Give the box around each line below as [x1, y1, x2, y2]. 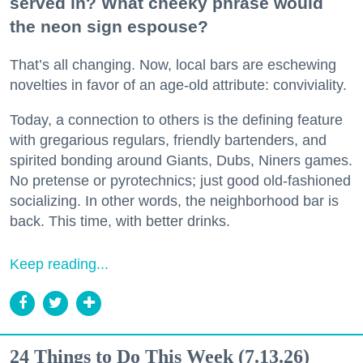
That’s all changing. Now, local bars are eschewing [10, 56, 336, 73]
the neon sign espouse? [10, 16, 208, 36]
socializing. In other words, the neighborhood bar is [10, 192, 339, 209]
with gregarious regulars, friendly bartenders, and [10, 131, 327, 148]
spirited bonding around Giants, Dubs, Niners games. [10, 152, 352, 169]
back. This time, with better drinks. [10, 212, 230, 229]
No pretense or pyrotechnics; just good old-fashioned [10, 172, 351, 189]
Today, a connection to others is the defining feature [10, 111, 343, 128]
